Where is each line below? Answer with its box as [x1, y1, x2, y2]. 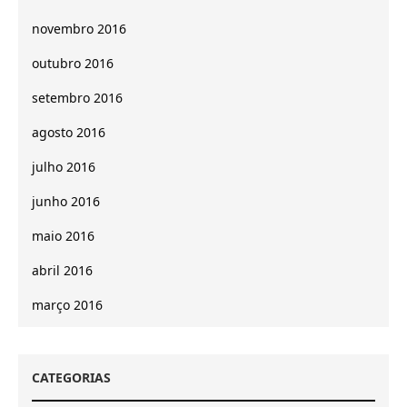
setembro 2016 [32, 88, 123, 106]
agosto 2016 [32, 123, 105, 141]
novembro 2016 [32, 19, 126, 37]
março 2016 [32, 295, 103, 313]
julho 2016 [32, 157, 95, 175]
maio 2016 [32, 226, 94, 244]
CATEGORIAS [32, 368, 111, 386]
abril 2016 [32, 261, 93, 279]
